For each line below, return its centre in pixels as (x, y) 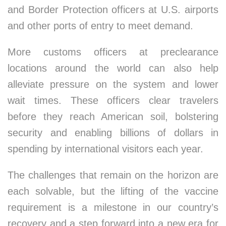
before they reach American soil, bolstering (113, 117)
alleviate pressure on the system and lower (113, 84)
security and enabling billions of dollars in (113, 133)
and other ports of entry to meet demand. (100, 26)
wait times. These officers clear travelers (113, 100)
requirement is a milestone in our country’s (113, 207)
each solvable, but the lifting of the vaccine (113, 191)
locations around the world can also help (113, 68)
